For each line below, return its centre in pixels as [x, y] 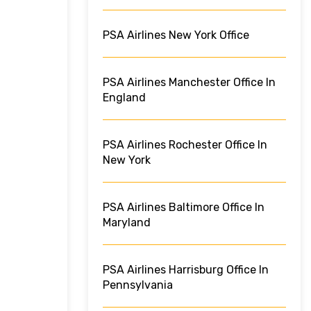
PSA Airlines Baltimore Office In [184, 208]
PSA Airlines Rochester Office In [185, 145]
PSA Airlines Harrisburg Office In [186, 270]
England [124, 98]
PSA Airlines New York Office [176, 35]
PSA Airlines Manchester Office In [189, 83]
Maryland [127, 223]
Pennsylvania [138, 285]
